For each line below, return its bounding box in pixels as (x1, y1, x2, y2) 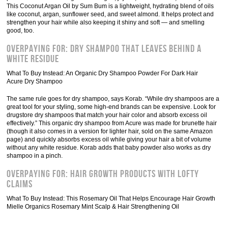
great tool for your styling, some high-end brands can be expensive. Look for (7, 103, 216, 110)
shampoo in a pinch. (7, 152, 63, 159)
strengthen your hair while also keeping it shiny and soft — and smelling (7, 19, 205, 26)
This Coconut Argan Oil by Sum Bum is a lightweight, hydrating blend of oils (7, 3, 214, 10)
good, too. (7, 27, 35, 34)
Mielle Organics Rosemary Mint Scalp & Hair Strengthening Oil (7, 203, 180, 210)
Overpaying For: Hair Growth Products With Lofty (7, 168, 199, 180)
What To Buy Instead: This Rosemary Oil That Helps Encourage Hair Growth (7, 195, 216, 202)
